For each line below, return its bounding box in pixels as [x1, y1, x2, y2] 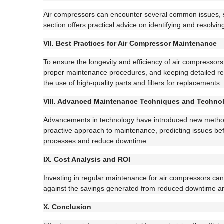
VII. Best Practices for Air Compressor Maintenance [43, 39, 217, 47]
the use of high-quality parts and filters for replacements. [43, 79, 222, 87]
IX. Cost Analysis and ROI [43, 155, 130, 163]
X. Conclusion [43, 203, 91, 211]
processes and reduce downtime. [43, 137, 148, 145]
